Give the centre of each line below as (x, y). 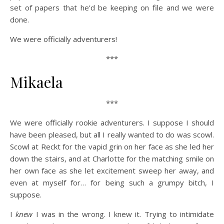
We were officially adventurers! (63, 39)
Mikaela (36, 82)
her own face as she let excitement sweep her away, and (112, 170)
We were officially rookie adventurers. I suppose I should (112, 122)
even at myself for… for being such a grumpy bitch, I (112, 182)
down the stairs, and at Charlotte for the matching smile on (112, 158)
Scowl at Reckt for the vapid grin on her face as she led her (112, 146)
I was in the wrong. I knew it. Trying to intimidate (123, 214)
